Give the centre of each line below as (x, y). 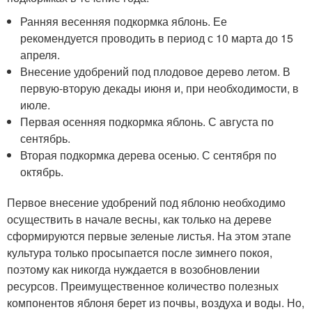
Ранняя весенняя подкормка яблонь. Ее (124, 21)
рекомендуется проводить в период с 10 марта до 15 (157, 38)
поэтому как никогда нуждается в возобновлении (133, 269)
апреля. (40, 55)
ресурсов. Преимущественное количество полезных (143, 286)
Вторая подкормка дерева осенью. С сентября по (149, 155)
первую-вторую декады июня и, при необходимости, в (160, 88)
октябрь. (42, 172)
